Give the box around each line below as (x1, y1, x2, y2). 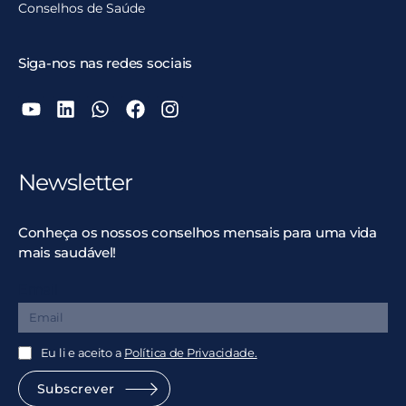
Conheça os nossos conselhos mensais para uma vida (18, 223, 377, 241)
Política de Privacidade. (124, 344, 257, 360)
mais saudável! (18, 243, 117, 261)
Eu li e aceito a (40, 344, 125, 360)
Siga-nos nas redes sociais (18, 53, 192, 72)
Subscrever (37, 380, 115, 397)
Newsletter (18, 168, 132, 196)
